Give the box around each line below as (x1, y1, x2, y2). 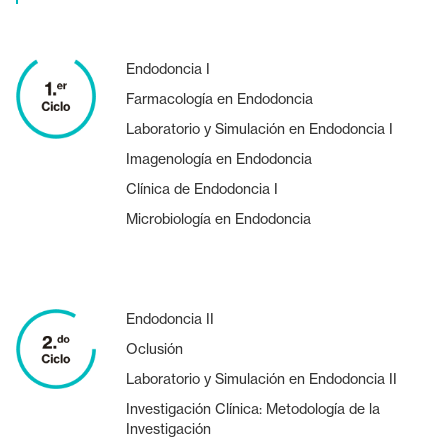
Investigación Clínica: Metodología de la (126, 399, 380, 417)
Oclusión (126, 339, 183, 357)
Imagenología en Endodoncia (126, 149, 312, 167)
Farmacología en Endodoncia (126, 89, 313, 107)
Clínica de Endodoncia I (126, 179, 278, 197)
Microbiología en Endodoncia (126, 209, 311, 227)
